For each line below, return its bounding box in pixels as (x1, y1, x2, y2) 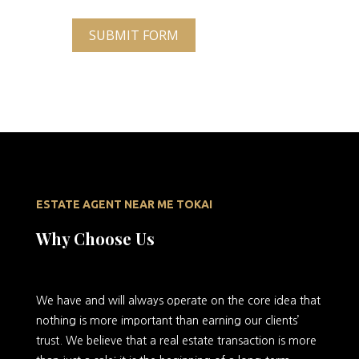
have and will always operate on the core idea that (53, 295, 321, 306)
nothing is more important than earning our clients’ (35, 315, 300, 326)
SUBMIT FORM (88, 26, 179, 44)
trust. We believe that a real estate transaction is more (35, 335, 317, 346)
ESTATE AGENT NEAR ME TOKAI (35, 198, 212, 211)
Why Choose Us (35, 228, 155, 249)
